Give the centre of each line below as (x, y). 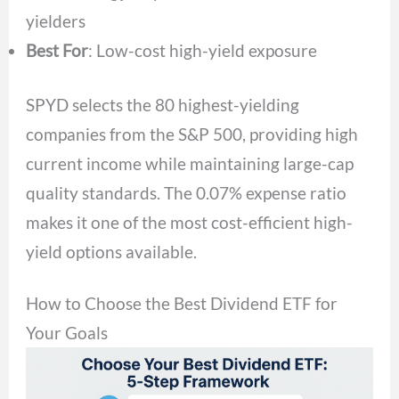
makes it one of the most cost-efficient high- (190, 223)
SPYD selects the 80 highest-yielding (163, 105)
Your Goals (67, 332)
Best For (57, 50)
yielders (56, 20)
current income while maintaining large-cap (190, 164)
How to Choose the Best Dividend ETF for (182, 303)
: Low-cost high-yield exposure (203, 50)
